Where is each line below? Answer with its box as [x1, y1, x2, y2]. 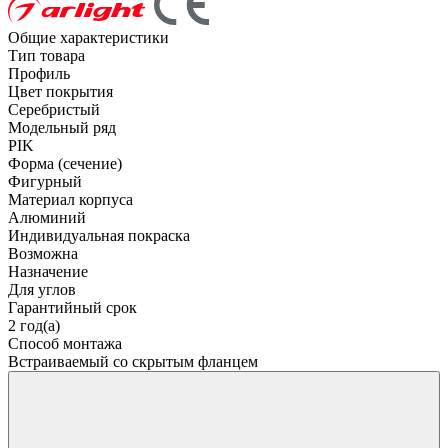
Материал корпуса [8, 190, 133, 208]
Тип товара [8, 46, 85, 64]
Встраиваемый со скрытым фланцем [8, 352, 258, 370]
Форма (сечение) [8, 154, 122, 172]
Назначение [8, 262, 88, 280]
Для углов [8, 280, 76, 298]
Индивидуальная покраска [8, 226, 190, 244]
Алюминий [8, 208, 86, 226]
